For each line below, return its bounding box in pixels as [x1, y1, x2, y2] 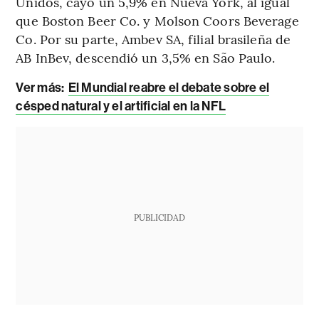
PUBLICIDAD [133, 211, 185, 223]
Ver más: [16, 79, 67, 95]
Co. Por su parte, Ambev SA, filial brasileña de [16, 29, 291, 48]
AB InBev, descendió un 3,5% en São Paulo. [16, 48, 276, 66]
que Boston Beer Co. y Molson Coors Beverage [16, 11, 299, 29]
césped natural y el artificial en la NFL [16, 98, 226, 114]
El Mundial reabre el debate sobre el [68, 79, 270, 95]
